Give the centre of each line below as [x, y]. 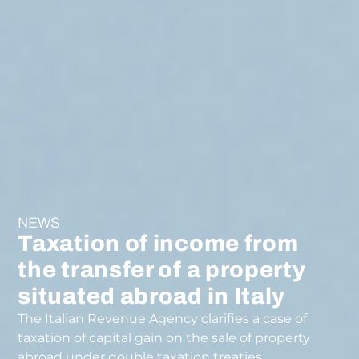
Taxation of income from [158, 243]
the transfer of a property [162, 269]
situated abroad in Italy [152, 296]
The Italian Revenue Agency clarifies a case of [163, 318]
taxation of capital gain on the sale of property [164, 337]
